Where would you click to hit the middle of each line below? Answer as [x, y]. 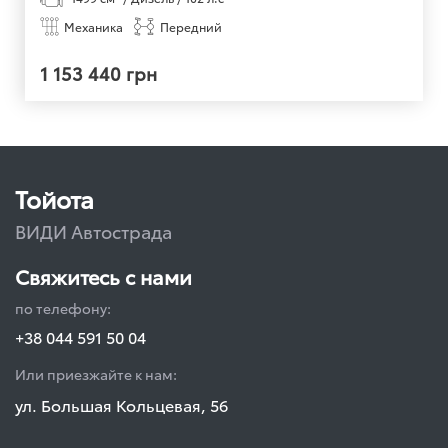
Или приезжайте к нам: [96, 374]
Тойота [54, 198]
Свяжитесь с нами [103, 276]
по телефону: [63, 308]
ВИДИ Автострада [93, 231]
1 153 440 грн [99, 73]
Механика [93, 26]
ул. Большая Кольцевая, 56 [121, 405]
